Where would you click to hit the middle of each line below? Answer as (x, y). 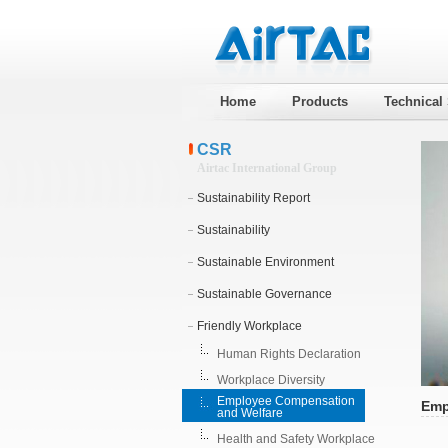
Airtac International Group (266, 168)
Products (319, 101)
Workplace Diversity (270, 380)
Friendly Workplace (249, 326)
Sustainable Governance (264, 294)
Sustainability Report (253, 198)
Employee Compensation (285, 401)
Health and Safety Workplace (295, 439)
